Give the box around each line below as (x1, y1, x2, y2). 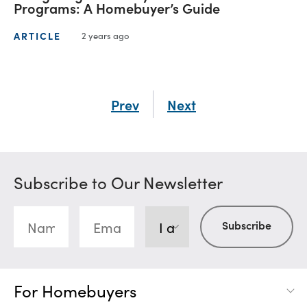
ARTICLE (14, 28, 61, 42)
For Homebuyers (14, 279, 136, 302)
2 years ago (82, 29, 130, 42)
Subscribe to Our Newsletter (14, 171, 223, 194)
